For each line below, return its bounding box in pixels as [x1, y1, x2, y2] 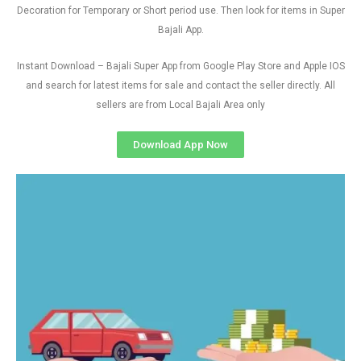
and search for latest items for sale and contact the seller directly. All [26, 80, 335, 91]
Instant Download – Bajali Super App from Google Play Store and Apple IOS [16, 60, 345, 72]
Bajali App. [157, 24, 204, 35]
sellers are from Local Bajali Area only [96, 99, 265, 110]
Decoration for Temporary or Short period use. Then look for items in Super [16, 5, 345, 16]
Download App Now [133, 139, 228, 151]
